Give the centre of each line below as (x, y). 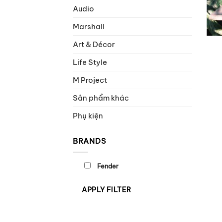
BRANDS (90, 141)
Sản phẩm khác (101, 98)
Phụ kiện (88, 115)
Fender (108, 166)
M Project (90, 80)
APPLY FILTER (107, 190)
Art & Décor (94, 44)
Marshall (89, 26)
